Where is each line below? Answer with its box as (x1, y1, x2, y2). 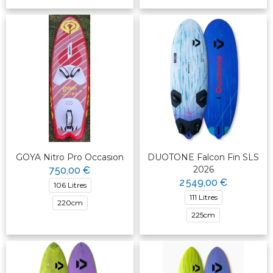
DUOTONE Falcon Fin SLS (147, 152, 259, 163)
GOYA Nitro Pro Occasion (16, 152, 124, 163)
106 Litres (53, 180, 87, 190)
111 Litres (189, 193, 218, 202)
